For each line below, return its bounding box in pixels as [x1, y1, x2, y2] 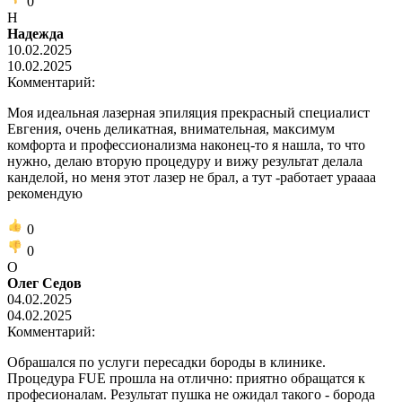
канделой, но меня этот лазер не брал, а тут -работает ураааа [7, 169, 376, 185]
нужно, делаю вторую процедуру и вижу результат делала [7, 153, 363, 169]
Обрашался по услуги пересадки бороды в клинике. [7, 354, 326, 370]
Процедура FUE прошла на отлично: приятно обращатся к [7, 370, 365, 386]
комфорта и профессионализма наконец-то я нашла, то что [7, 136, 365, 153]
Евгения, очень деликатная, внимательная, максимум [7, 120, 335, 136]
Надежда [7, 25, 64, 41]
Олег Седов [7, 275, 82, 291]
